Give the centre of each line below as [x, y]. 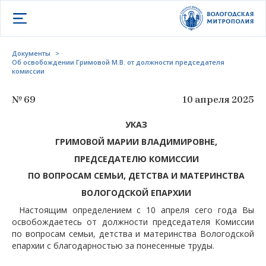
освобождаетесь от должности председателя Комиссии [133, 221]
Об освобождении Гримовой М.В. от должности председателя [118, 62]
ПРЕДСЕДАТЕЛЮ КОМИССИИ [136, 159]
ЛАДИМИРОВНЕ [181, 142]
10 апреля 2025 [218, 99]
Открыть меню [47, 15]
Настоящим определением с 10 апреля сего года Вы [136, 210]
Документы [31, 53]
